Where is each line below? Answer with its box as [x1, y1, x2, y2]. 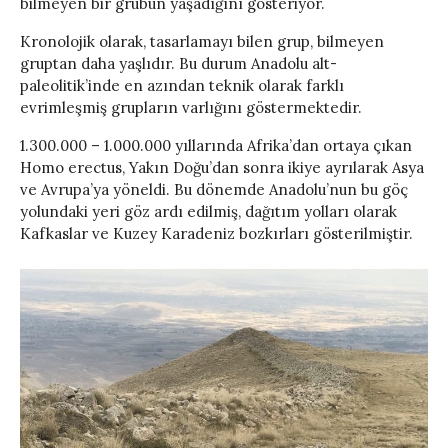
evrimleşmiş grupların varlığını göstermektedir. [20, 98, 362, 118]
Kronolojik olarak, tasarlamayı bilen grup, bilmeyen [20, 32, 384, 52]
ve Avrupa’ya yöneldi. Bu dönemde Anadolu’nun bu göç [20, 180, 408, 200]
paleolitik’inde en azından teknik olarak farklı [20, 76, 344, 96]
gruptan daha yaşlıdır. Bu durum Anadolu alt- [20, 54, 337, 74]
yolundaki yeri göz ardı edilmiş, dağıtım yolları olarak [20, 202, 397, 222]
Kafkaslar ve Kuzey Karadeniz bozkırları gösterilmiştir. [20, 224, 413, 244]
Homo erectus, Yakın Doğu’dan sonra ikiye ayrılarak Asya [20, 158, 424, 178]
